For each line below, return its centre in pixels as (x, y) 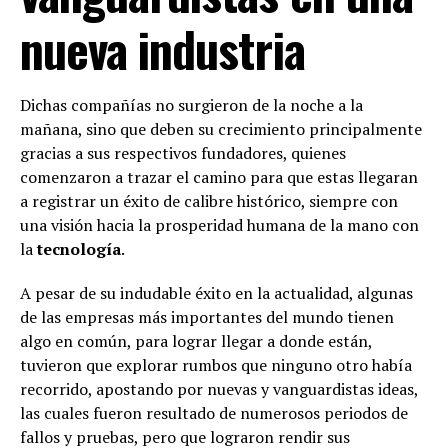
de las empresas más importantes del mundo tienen (207, 317)
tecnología (79, 249)
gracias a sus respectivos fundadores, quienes (183, 153)
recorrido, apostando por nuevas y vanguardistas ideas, (219, 389)
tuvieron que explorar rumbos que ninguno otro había (216, 365)
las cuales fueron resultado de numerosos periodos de (214, 413)
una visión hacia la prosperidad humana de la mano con (219, 225)
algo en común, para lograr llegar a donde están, (196, 341)
